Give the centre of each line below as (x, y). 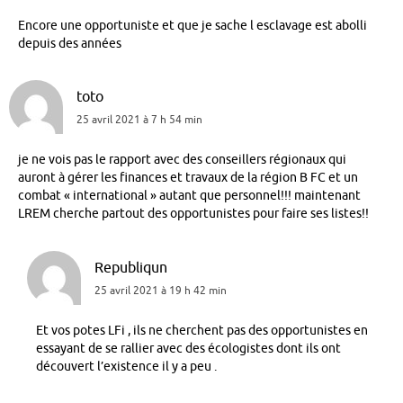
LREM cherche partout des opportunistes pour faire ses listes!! (193, 214)
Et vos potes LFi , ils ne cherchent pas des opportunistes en (202, 330)
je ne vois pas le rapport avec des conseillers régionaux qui (182, 160)
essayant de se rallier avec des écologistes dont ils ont (188, 348)
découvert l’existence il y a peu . (126, 366)
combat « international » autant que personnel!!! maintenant (189, 196)
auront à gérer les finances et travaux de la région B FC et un (188, 178)
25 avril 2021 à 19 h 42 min (161, 290)
